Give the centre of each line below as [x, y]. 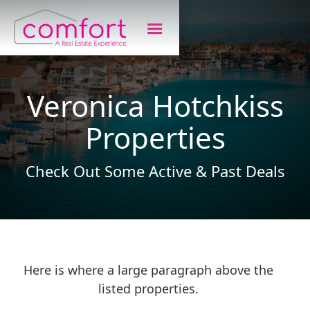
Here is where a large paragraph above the [148, 270]
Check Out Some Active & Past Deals [155, 171]
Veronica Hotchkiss [155, 106]
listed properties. [148, 289]
